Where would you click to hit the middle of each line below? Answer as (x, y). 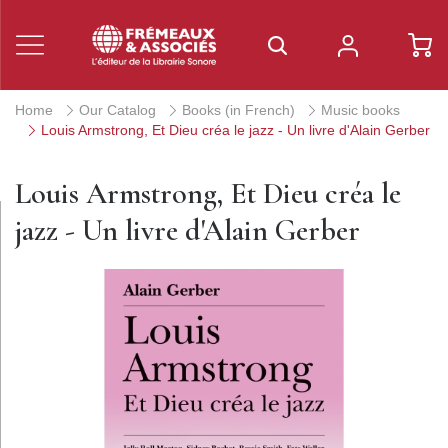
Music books (360, 110)
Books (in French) (238, 110)
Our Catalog (117, 110)
